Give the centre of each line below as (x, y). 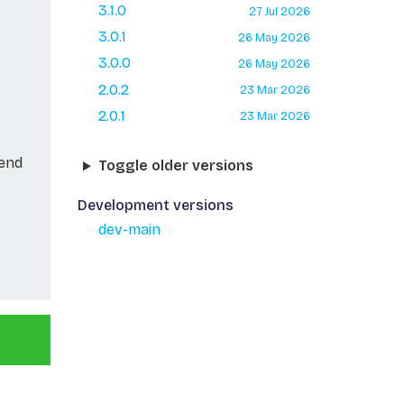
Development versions (155, 206)
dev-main (129, 230)
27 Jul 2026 (279, 11)
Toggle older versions (175, 166)
